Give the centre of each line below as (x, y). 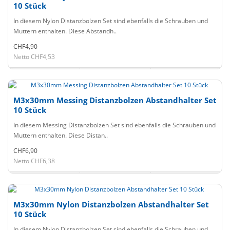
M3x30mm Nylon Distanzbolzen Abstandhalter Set (111, 204)
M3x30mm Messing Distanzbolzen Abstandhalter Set (115, 100)
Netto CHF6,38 (34, 161)
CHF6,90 (25, 151)
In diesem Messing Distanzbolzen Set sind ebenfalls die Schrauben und (114, 125)
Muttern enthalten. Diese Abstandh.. (65, 31)
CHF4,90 (25, 46)
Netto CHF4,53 (34, 57)
